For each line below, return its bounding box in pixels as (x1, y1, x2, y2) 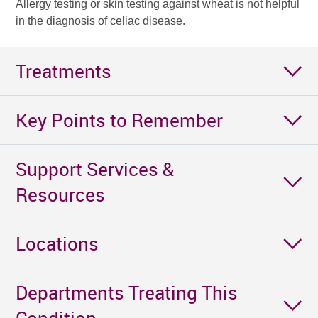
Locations (16, 231, 99, 257)
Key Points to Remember (16, 107, 224, 133)
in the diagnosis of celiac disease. (16, 15, 186, 28)
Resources (16, 182, 106, 208)
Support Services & (16, 156, 175, 182)
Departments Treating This (16, 280, 238, 306)
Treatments (16, 58, 112, 84)
